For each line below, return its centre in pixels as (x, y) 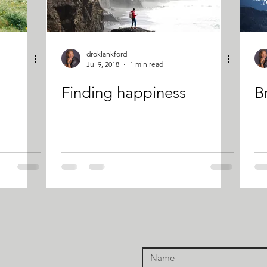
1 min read (147, 64)
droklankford (107, 54)
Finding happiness (124, 93)
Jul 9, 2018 (103, 64)
